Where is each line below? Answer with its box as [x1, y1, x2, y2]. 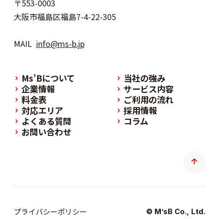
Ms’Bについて [21, 72, 75, 85]
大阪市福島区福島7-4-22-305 [13, 10, 116, 22]
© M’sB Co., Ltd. [146, 207, 206, 217]
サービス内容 [123, 83, 174, 95]
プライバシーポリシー [13, 206, 87, 217]
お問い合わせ [21, 126, 71, 138]
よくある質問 [21, 115, 71, 128]
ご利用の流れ [123, 93, 174, 106]
